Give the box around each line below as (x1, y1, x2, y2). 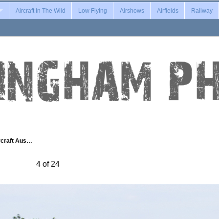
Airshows (119, 7, 144, 14)
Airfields (156, 7, 178, 14)
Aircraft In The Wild (15, 7, 66, 14)
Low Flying (78, 7, 107, 14)
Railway (191, 7, 213, 14)
